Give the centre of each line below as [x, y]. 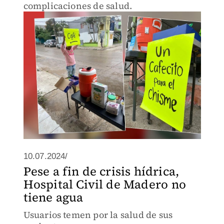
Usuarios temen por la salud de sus [98, 215]
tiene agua [53, 197]
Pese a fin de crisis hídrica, [101, 171]
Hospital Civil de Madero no [104, 184]
